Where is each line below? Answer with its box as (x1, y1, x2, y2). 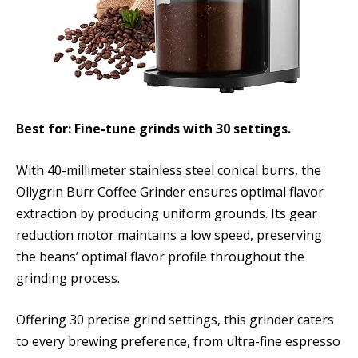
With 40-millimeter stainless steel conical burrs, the (16, 161, 321, 179)
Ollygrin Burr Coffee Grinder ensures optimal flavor (16, 182, 324, 201)
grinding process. (16, 268, 120, 287)
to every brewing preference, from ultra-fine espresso (16, 332, 340, 350)
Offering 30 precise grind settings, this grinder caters (16, 310, 334, 328)
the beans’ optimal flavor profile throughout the (16, 247, 304, 265)
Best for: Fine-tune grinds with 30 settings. (16, 120, 291, 138)
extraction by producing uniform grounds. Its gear (16, 204, 317, 222)
